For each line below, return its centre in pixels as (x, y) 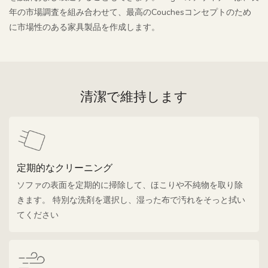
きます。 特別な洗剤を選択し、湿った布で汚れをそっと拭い (131, 200)
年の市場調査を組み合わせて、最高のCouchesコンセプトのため (130, 13)
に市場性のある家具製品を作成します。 (84, 28)
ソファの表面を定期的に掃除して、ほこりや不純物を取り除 (130, 185)
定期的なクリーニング (65, 168)
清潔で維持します (134, 97)
